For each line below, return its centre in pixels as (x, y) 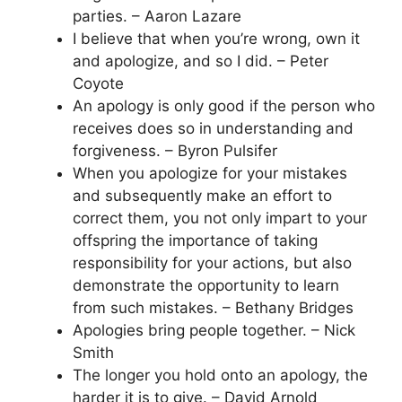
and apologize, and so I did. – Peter (201, 61)
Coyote (98, 83)
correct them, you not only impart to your (220, 218)
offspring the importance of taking (195, 240)
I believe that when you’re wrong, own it (216, 39)
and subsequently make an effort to (202, 196)
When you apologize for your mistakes (210, 173)
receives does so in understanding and (213, 128)
